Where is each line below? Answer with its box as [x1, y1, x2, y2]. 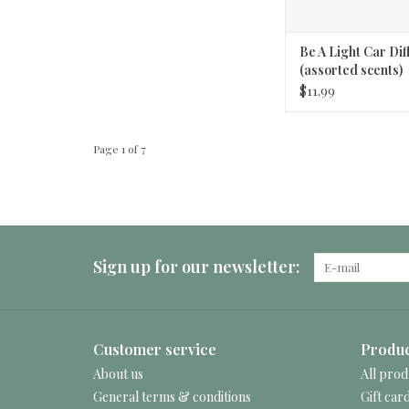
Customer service [93, 340, 216, 360]
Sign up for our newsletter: [93, 256, 300, 278]
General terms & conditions [93, 388, 251, 406]
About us [93, 365, 143, 383]
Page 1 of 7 [93, 142, 146, 157]
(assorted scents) [299, 61, 403, 79]
